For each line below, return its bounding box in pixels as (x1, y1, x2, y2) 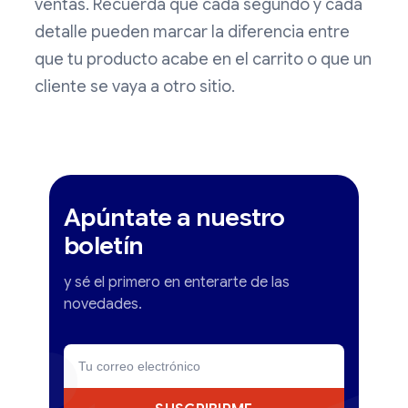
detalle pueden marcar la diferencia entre (35, 22, 350, 43)
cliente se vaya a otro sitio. (35, 76, 235, 97)
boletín (64, 230, 144, 262)
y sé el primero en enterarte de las (64, 273, 290, 292)
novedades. (64, 295, 142, 314)
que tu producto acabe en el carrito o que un (35, 49, 372, 70)
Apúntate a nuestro (64, 202, 285, 234)
